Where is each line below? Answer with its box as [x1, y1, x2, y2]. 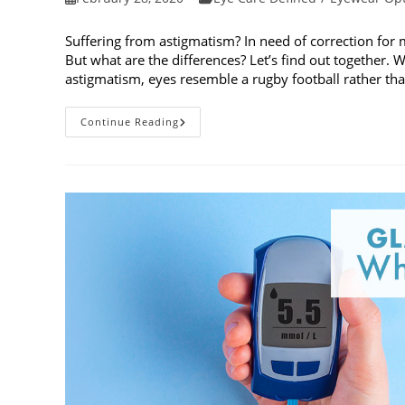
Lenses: [178, 151, 230, 169]
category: [198, 7, 254, 25]
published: [64, 7, 129, 25]
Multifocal [178, 138, 248, 156]
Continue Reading [80, 115, 179, 129]
